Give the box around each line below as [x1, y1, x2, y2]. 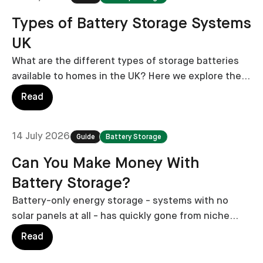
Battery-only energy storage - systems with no [12, 196, 228, 207]
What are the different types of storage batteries [12, 56, 239, 67]
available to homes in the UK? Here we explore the [12, 72, 241, 82]
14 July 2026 [12, 131, 70, 142]
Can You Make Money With [12, 156, 200, 172]
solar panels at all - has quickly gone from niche [12, 211, 230, 222]
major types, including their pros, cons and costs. [12, 87, 240, 97]
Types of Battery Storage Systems [12, 16, 251, 32]
